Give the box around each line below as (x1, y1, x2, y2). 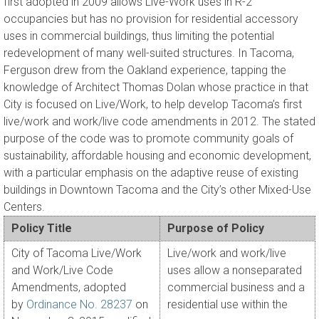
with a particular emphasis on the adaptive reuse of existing (4, 166, 298, 180)
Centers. (4, 200, 45, 214)
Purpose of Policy (167, 221, 264, 236)
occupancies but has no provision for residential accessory (4, 12, 298, 26)
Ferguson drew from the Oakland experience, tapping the (4, 63, 286, 78)
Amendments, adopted (11, 281, 126, 295)
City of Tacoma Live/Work (11, 246, 142, 261)
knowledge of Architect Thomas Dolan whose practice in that (4, 80, 308, 95)
